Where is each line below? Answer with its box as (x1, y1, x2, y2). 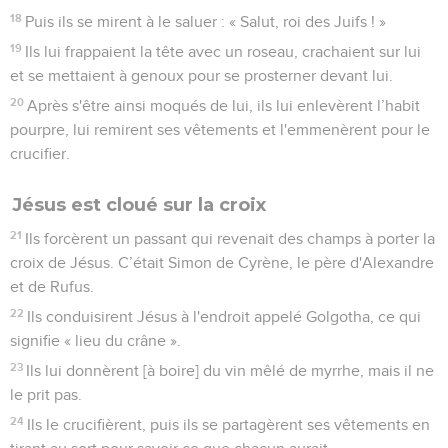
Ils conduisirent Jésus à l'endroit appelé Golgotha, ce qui (27, 308, 422, 325)
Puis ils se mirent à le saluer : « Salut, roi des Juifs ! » (25, 13, 387, 30)
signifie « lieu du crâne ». (10, 332, 181, 349)
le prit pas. (10, 386, 82, 403)
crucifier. (10, 145, 70, 162)
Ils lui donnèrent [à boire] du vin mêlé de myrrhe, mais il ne (26, 362, 435, 379)
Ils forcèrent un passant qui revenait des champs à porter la (25, 230, 436, 247)
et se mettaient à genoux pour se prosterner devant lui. (10, 67, 393, 84)
